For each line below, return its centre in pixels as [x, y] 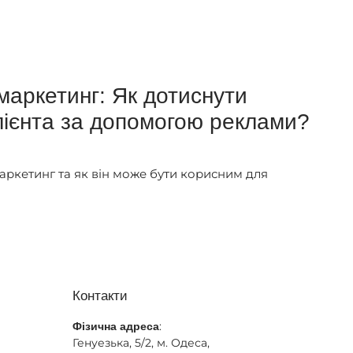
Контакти [100, 295]
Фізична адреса [115, 326]
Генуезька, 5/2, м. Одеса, [141, 342]
